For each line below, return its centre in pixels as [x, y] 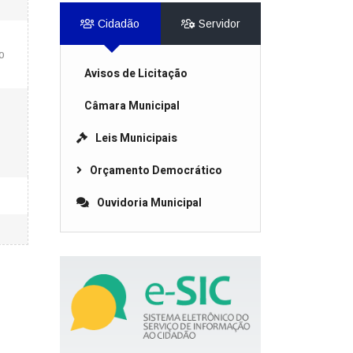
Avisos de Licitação [136, 74]
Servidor [217, 24]
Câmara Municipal [132, 106]
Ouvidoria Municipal [149, 203]
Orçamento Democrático [156, 171]
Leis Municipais [136, 138]
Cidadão [117, 24]
